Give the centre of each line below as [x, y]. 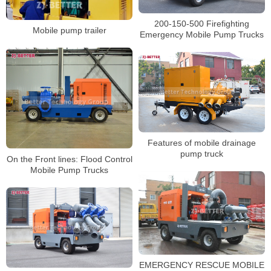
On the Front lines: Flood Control [69, 159]
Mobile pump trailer [69, 30]
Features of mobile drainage [202, 143]
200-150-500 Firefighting [202, 23]
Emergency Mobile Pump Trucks [202, 34]
